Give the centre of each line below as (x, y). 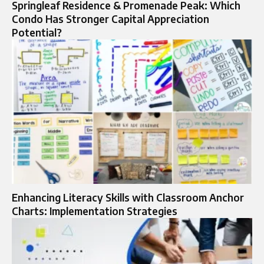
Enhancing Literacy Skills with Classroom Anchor (128, 197)
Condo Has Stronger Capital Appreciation (110, 19)
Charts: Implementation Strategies (95, 211)
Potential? (37, 32)
